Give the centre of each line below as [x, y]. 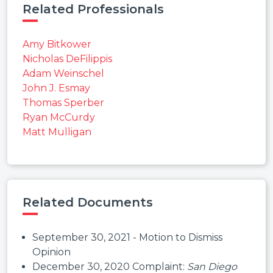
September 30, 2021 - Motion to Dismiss [127, 237]
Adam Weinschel [63, 73]
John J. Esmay [56, 88]
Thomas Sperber [63, 102]
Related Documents [88, 202]
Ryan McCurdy [59, 117]
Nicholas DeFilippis [67, 58]
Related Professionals [93, 9]
